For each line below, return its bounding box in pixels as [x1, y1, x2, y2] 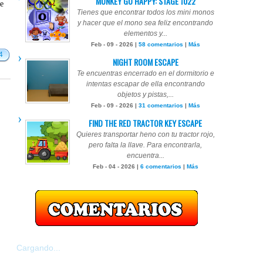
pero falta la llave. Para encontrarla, [89, 141, 202, 149]
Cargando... [16, 243, 60, 252]
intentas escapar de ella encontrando [86, 80, 205, 88]
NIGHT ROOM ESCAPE [112, 56, 178, 68]
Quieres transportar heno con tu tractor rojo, [76, 130, 215, 139]
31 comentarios [138, 102, 183, 109]
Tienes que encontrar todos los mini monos [76, 8, 214, 16]
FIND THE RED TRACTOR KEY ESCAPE [89, 117, 202, 129]
